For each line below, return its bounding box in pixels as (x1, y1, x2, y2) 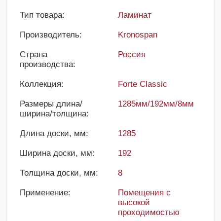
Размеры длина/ (20, 99, 82, 109)
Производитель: (20, 30, 82, 39)
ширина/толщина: (20, 109, 89, 118)
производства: (20, 60, 75, 69)
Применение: (20, 188, 71, 197)
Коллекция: (20, 79, 64, 89)
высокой (118, 198, 150, 207)
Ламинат (118, 10, 151, 20)
